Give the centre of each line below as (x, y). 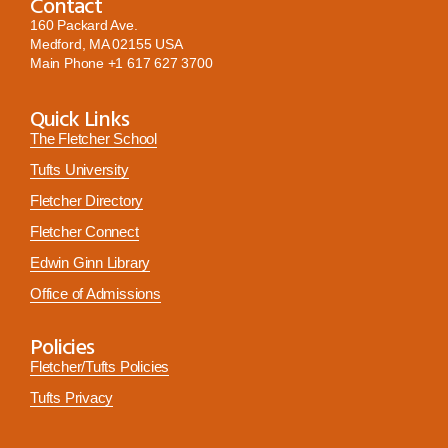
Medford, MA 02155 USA (106, 44)
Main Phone (69, 63)
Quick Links (79, 118)
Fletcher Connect (84, 232)
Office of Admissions (95, 294)
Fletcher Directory (87, 201)
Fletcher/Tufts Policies (100, 367)
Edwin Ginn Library (90, 263)
